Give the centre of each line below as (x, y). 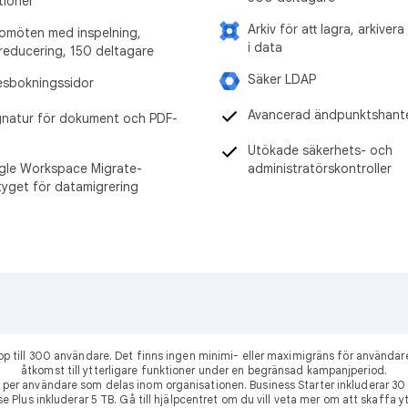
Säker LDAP (282, 79)
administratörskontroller (320, 168)
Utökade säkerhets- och (320, 150)
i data (265, 47)
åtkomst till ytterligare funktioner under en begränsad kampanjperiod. (204, 370)
